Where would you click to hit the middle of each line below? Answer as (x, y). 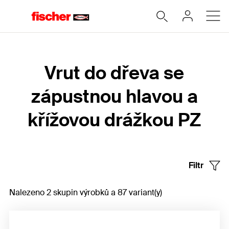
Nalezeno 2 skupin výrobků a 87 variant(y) (86, 192)
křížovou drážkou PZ (114, 120)
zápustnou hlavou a (114, 97)
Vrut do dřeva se (114, 73)
